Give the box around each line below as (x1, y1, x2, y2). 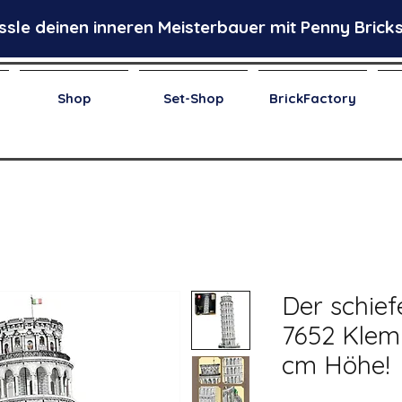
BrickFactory (269, 90, 356, 107)
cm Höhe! (282, 348, 390, 380)
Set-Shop (163, 90, 223, 107)
